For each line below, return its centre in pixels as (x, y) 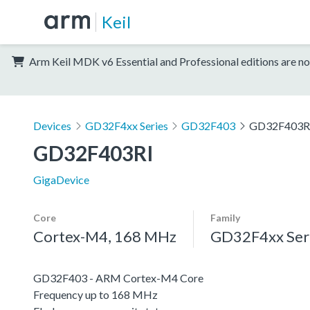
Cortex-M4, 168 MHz (105, 236)
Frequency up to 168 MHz (95, 294)
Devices (52, 125)
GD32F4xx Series (126, 125)
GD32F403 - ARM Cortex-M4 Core (118, 277)
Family (225, 217)
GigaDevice (61, 179)
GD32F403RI (93, 153)
